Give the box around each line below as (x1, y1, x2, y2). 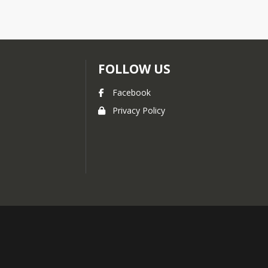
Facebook (112, 87, 151, 98)
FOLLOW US (98, 60, 170, 77)
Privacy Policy (112, 105, 165, 116)
